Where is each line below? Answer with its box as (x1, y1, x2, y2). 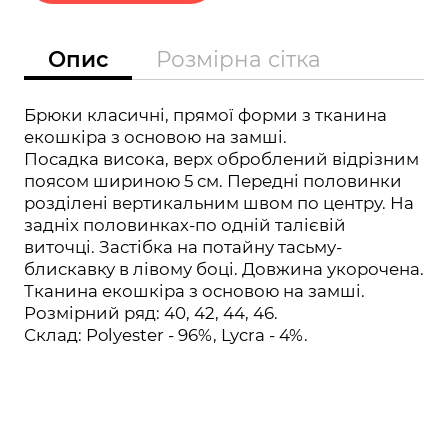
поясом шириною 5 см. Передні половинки (23, 170, 402, 191)
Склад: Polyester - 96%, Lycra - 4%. (23, 324, 308, 345)
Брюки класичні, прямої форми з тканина (23, 104, 387, 125)
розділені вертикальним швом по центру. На (23, 192, 414, 213)
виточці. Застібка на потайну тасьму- (23, 236, 342, 257)
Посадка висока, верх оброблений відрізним (23, 148, 419, 169)
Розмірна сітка (155, 45, 321, 72)
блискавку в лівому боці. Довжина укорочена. (23, 258, 424, 279)
